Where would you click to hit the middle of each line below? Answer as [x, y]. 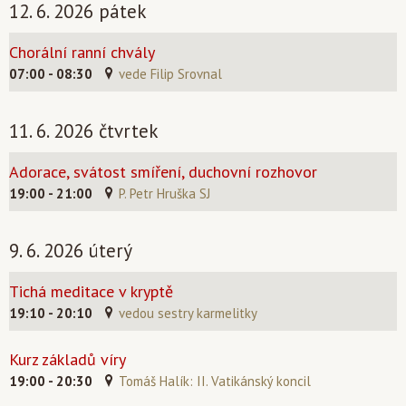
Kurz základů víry [68, 359]
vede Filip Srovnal [170, 74]
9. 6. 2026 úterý [71, 251]
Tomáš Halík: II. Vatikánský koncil [215, 381]
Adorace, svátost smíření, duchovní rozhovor [163, 172]
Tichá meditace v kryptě [91, 291]
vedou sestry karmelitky [188, 313]
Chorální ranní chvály [82, 52]
